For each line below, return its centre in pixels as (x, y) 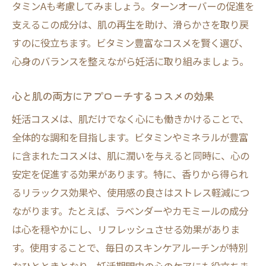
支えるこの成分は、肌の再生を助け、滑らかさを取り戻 (130, 24)
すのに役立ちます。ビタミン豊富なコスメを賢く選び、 (130, 43)
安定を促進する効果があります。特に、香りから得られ (130, 174)
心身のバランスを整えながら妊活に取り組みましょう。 (130, 61)
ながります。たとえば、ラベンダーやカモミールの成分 (130, 211)
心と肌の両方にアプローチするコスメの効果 (113, 96)
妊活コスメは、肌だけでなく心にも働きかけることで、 (130, 119)
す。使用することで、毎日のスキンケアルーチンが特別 (130, 248)
